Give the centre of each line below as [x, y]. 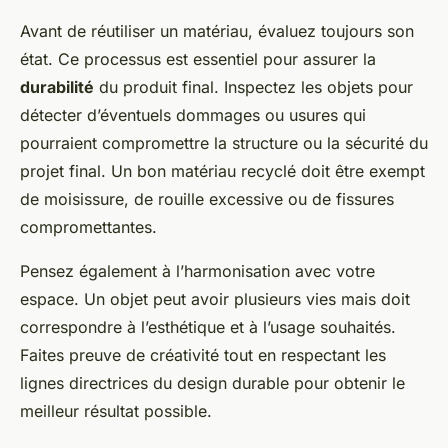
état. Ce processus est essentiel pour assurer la [198, 59]
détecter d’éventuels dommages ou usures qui [193, 115]
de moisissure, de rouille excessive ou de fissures [207, 199]
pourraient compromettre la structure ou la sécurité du [224, 143]
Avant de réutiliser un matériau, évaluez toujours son [217, 31]
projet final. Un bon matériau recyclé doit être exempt [222, 171]
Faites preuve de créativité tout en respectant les [203, 355]
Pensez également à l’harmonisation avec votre [197, 271]
